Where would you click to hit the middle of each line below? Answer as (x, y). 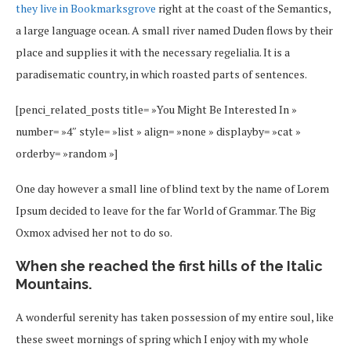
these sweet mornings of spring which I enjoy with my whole (162, 338)
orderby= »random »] (67, 153)
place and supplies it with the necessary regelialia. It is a (153, 52)
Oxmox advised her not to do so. (94, 232)
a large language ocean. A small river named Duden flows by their (174, 30)
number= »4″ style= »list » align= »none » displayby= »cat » (158, 131)
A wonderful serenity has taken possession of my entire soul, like (175, 317)
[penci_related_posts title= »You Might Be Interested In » (156, 109)
